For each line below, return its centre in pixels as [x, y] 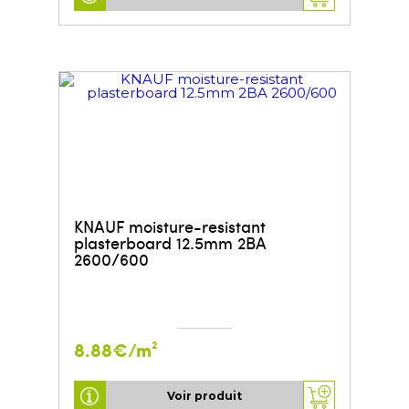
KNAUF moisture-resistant [169, 225]
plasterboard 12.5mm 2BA [169, 242]
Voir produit [204, 396]
